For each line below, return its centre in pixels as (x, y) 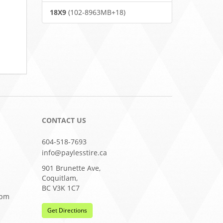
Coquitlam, (59, 178)
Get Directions (67, 210)
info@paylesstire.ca (74, 153)
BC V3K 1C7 (60, 188)
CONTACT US (64, 120)
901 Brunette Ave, (71, 168)
